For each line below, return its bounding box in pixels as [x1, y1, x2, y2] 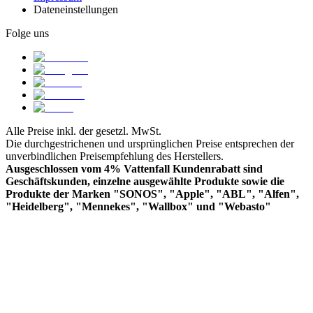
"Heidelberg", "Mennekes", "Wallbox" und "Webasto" [6, 201, 271, 213]
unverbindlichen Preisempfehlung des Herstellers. [6, 150, 224, 163]
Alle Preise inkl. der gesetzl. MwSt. [6, 125, 161, 138]
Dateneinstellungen [34, 3, 118, 16]
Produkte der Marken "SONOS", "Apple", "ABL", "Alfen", [6, 188, 299, 201]
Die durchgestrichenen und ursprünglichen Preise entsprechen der [6, 138, 294, 150]
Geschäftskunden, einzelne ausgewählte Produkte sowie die [6, 175, 284, 188]
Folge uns [6, 27, 49, 40]
